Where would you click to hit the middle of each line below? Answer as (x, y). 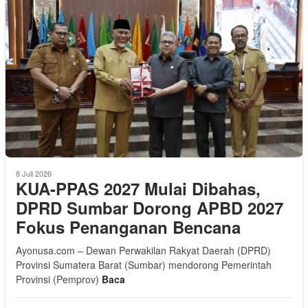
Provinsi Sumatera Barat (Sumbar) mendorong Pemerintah (144, 264)
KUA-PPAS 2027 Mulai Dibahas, (138, 188)
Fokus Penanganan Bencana (131, 227)
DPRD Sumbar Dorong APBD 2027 (150, 207)
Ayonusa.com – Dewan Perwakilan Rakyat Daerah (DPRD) (143, 250)
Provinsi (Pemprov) (59, 279)
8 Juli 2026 (34, 173)
